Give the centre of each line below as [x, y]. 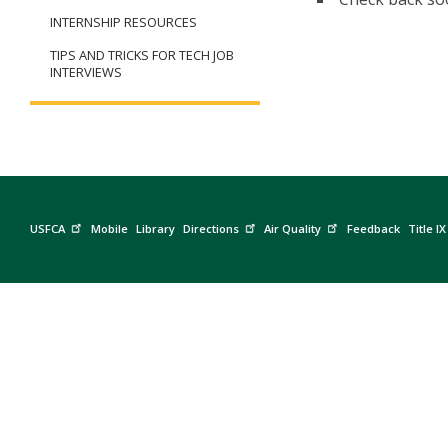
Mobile [109, 228]
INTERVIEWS [86, 72]
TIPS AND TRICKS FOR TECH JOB [142, 55]
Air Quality [293, 228]
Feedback [373, 228]
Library [155, 228]
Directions [210, 228]
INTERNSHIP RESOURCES [123, 22]
